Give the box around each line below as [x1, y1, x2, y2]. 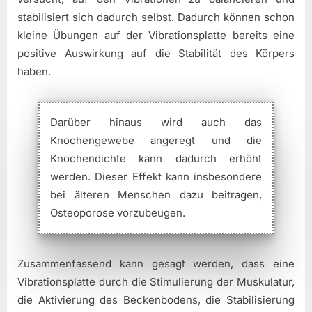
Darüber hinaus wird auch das [50, 116, 262, 130]
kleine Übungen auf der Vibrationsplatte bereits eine [17, 29, 295, 42]
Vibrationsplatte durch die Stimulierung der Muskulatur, [17, 275, 295, 289]
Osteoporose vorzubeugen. [50, 206, 185, 220]
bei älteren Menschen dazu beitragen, [50, 188, 262, 202]
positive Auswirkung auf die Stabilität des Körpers [17, 47, 295, 61]
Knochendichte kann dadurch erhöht [50, 152, 262, 166]
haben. [17, 65, 51, 79]
